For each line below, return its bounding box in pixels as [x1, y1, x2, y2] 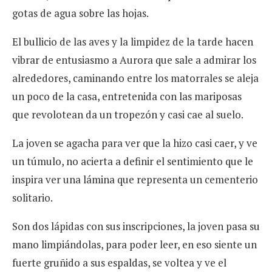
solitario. [12, 191, 53, 205]
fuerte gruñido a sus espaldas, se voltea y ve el [12, 256, 226, 270]
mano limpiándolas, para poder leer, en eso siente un [12, 237, 257, 252]
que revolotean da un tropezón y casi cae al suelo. [12, 107, 243, 122]
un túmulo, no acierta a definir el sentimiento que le [12, 154, 253, 169]
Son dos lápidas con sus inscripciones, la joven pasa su [12, 219, 260, 234]
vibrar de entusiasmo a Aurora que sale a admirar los [12, 53, 256, 67]
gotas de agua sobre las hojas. [12, 6, 149, 21]
